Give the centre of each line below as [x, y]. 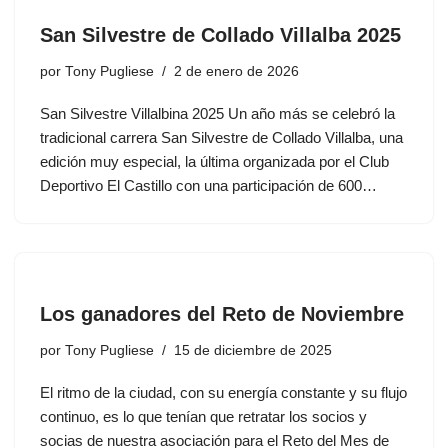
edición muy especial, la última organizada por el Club [214, 162]
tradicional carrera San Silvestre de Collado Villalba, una [221, 138]
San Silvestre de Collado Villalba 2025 [220, 35]
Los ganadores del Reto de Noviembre [222, 314]
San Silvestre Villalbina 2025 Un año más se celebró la [217, 114]
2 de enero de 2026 [236, 72]
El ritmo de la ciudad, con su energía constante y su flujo [223, 393]
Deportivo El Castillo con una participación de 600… [210, 186]
